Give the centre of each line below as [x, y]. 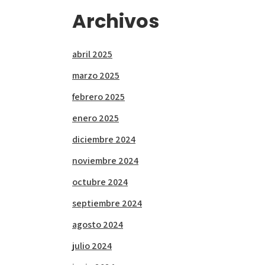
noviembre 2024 [105, 161]
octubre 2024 [100, 182]
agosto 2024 [98, 224]
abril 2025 [92, 54]
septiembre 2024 [107, 203]
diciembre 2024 [104, 139]
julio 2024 [92, 246]
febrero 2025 [98, 97]
